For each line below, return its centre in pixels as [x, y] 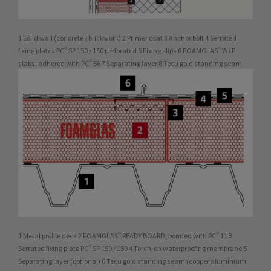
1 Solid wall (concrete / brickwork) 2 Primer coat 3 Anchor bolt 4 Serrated [127, 38]
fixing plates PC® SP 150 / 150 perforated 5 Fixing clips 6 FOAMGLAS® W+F [127, 50]
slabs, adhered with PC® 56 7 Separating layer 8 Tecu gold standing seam [130, 63]
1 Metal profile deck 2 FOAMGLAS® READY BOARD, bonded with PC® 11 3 [125, 236]
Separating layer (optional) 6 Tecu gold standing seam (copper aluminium [132, 261]
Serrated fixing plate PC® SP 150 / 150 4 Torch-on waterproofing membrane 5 [132, 249]
